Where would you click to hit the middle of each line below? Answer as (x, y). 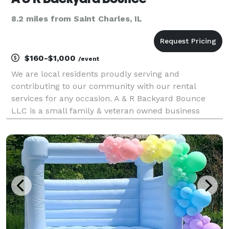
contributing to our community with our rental (104, 86)
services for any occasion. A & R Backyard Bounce (108, 98)
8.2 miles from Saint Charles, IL (77, 18)
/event (89, 59)
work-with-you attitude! (58, 135)
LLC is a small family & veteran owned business (106, 110)
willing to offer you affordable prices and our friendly (117, 123)
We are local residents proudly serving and (95, 74)
